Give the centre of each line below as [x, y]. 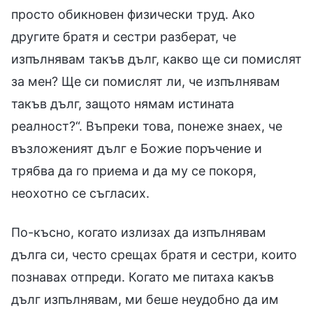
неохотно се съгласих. [80, 193]
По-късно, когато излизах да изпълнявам [139, 232]
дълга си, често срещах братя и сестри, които [154, 254]
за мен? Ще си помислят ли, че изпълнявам [146, 81]
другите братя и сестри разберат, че [124, 36]
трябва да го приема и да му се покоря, [134, 170]
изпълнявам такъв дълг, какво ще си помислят [156, 59]
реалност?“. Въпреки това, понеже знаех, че [147, 126]
